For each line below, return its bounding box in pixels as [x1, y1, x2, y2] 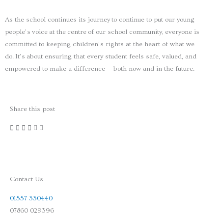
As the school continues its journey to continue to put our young [5, 16, 194, 24]
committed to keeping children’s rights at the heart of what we [5, 40, 194, 49]
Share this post [10, 105, 55, 113]
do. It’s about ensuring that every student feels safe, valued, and [5, 53, 196, 61]
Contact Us [10, 175, 43, 183]
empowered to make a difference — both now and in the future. [5, 65, 196, 73]
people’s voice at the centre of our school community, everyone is [5, 28, 199, 36]
